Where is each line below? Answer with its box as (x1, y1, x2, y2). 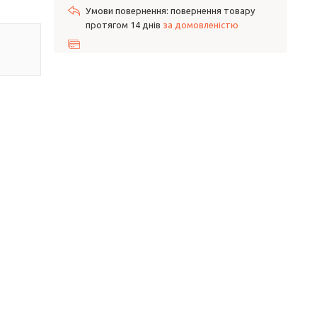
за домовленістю (163, 20, 238, 30)
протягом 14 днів (86, 20, 163, 30)
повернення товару (171, 6, 255, 16)
